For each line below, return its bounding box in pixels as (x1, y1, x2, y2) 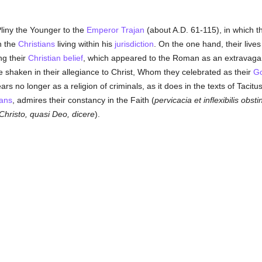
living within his (54, 39, 115, 49)
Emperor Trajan (86, 25, 144, 35)
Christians (18, 39, 55, 49)
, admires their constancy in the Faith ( (12, 95, 154, 105)
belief (63, 53, 83, 63)
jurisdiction (114, 39, 154, 49)
